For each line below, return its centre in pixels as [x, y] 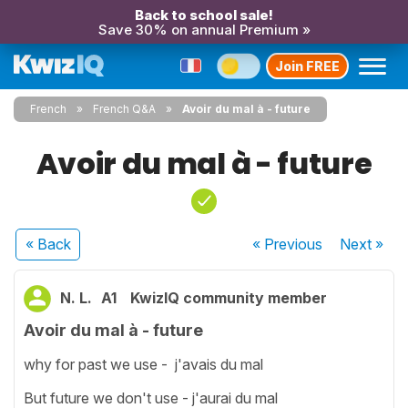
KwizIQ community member [229, 298]
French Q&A [124, 109]
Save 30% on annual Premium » [204, 30]
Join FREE [307, 66]
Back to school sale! [204, 15]
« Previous [288, 244]
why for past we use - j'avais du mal [145, 364]
